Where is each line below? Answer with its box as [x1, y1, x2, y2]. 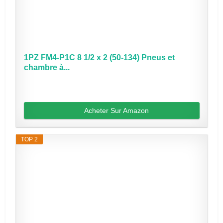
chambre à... [23, 63, 70, 72]
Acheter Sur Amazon [84, 107, 149, 115]
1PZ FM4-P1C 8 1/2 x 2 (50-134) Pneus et [23, 53, 175, 62]
